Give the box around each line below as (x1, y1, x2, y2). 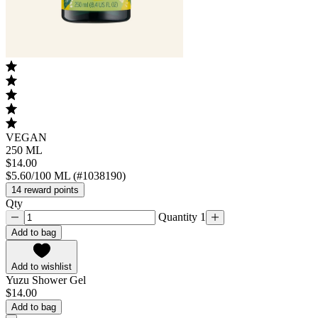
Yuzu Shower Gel (6, 273, 86, 286)
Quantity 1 (155, 210, 206, 223)
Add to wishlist (11, 261, 72, 272)
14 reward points (11, 184, 79, 195)
